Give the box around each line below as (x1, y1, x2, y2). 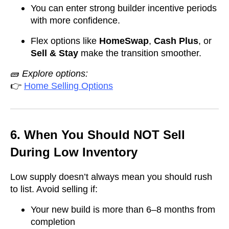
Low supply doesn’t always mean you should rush (10, 171, 212, 182)
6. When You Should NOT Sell (10, 127, 185, 142)
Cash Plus (154, 35, 198, 46)
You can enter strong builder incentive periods (31, 3, 217, 13)
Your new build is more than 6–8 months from (31, 204, 215, 215)
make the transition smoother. (78, 48, 201, 58)
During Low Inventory (10, 145, 138, 159)
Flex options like (31, 35, 99, 46)
